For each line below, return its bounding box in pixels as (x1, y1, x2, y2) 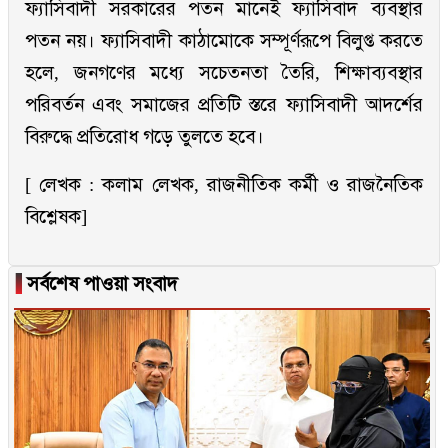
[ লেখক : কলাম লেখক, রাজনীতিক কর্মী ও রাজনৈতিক (25, 174, 423, 196)
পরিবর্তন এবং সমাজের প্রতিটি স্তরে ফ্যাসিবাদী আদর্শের (25, 94, 423, 116)
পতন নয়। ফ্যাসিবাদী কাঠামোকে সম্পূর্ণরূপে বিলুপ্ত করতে (25, 30, 423, 52)
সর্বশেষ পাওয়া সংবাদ (22, 273, 178, 295)
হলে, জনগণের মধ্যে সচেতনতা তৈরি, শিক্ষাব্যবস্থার (25, 62, 423, 84)
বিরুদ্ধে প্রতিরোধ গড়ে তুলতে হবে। (25, 126, 264, 148)
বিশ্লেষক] (25, 206, 87, 228)
